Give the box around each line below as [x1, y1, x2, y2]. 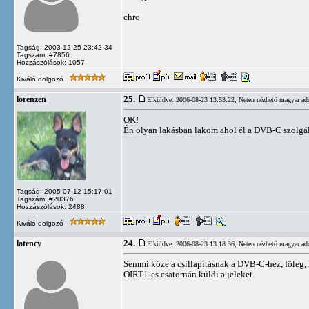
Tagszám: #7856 [17, 51, 70, 59]
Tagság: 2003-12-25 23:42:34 [17, 43, 112, 51]
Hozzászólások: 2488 [17, 203, 85, 210]
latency [17, 239, 41, 248]
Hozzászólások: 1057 [17, 59, 85, 66]
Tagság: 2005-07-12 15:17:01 [17, 188, 112, 195]
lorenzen [17, 95, 46, 103]
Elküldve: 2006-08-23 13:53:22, [147, 96, 239, 103]
